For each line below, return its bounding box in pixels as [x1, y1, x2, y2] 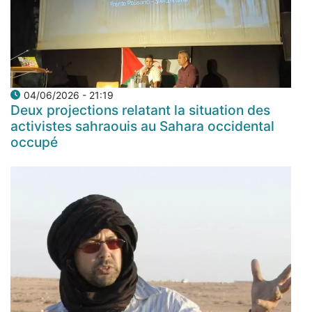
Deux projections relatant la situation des [10, 101, 270, 118]
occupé [10, 133, 58, 150]
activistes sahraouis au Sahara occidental [10, 117, 274, 134]
